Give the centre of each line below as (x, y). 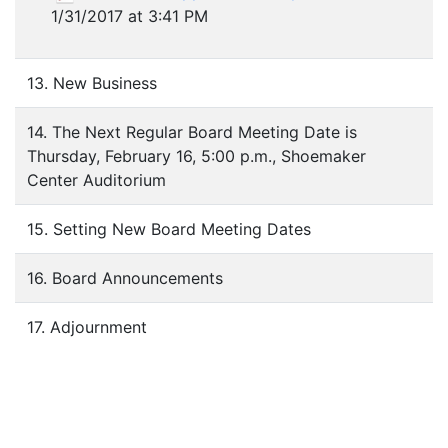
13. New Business (92, 83)
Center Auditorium (96, 180)
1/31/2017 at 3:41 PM (129, 16)
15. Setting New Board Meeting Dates (169, 229)
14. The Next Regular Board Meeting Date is (192, 132)
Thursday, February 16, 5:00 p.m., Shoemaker (196, 156)
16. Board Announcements (125, 278)
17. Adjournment (87, 327)
